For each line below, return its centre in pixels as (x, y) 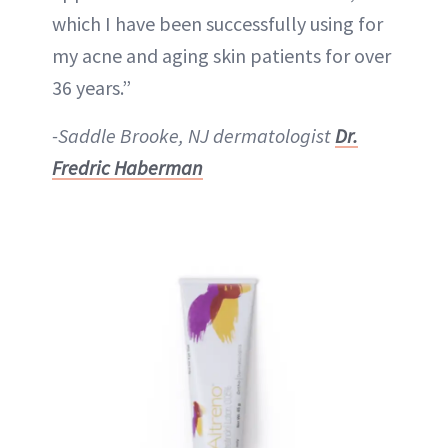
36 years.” (91, 87)
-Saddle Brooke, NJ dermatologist (193, 135)
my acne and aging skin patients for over (221, 55)
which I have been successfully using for (217, 23)
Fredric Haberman (127, 167)
